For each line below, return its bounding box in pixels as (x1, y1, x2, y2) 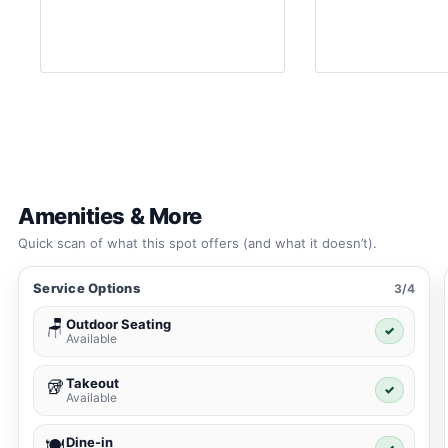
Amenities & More (18, 203, 202, 230)
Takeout (66, 375, 119, 392)
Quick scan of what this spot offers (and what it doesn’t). (18, 235, 377, 252)
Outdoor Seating (66, 316, 171, 333)
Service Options (33, 280, 140, 297)
